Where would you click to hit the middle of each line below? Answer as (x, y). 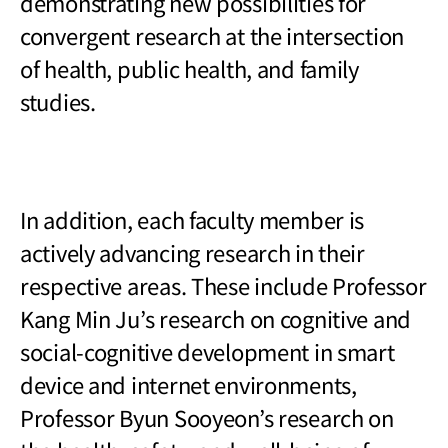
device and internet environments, (188, 383)
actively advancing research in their (192, 251)
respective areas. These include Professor (223, 284)
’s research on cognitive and (275, 317)
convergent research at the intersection (212, 34)
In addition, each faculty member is (192, 218)
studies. (58, 100)
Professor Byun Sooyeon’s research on (207, 416)
